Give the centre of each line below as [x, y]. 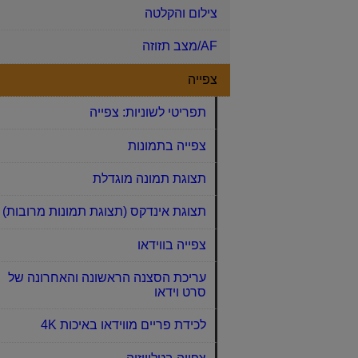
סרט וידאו [180, 292]
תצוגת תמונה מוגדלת [149, 178]
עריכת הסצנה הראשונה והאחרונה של [107, 278]
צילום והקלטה [181, 14]
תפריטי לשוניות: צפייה [147, 113]
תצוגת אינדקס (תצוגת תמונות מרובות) [104, 212]
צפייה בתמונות [167, 145]
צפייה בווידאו [171, 245]
